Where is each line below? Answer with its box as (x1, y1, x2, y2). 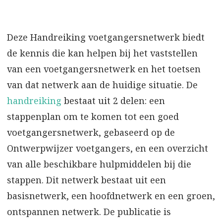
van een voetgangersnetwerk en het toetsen (7, 62, 201, 75)
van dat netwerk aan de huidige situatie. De (7, 78, 198, 91)
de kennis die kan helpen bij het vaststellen (7, 47, 198, 59)
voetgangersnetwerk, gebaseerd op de (7, 126, 175, 138)
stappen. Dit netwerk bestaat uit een (7, 173, 166, 186)
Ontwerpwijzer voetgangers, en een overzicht (7, 142, 208, 154)
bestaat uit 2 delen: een (61, 94, 165, 107)
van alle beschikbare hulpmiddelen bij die (7, 158, 191, 170)
